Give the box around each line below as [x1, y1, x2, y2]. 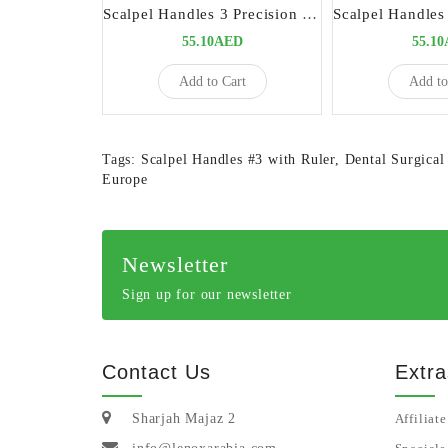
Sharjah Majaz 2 [132, 411, 236, 426]
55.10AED [181, 34, 243, 49]
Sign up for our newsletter [122, 287, 292, 302]
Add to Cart [178, 73, 246, 89]
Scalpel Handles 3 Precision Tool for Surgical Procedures [302, 6, 318, 22]
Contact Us [102, 361, 211, 383]
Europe [102, 172, 148, 187]
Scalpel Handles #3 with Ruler [140, 152, 336, 167]
